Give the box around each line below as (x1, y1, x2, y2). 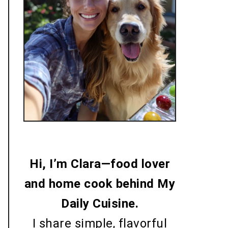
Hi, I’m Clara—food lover (30, 157, 170, 172)
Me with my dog (23, 124, 101, 136)
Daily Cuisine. (61, 196, 138, 211)
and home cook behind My (24, 177, 176, 191)
